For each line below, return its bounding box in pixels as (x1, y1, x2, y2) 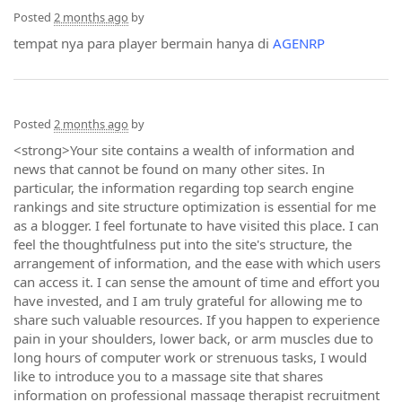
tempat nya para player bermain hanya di (13, 34, 273, 52)
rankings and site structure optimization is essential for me (13, 197, 376, 215)
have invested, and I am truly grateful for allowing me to (13, 292, 363, 310)
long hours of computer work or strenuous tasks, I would (13, 348, 367, 366)
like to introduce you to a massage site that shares (13, 367, 323, 385)
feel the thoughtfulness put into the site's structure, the (13, 235, 352, 253)
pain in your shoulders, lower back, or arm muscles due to (13, 329, 373, 347)
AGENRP (273, 34, 325, 52)
